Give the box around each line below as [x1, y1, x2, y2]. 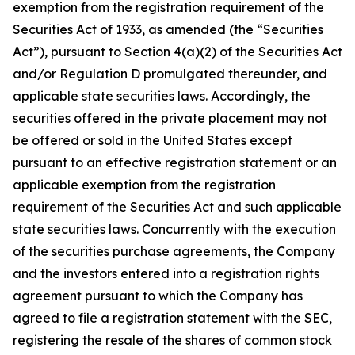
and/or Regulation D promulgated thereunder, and [13, 66, 327, 82]
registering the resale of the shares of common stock [13, 332, 332, 348]
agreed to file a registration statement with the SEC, [13, 310, 332, 326]
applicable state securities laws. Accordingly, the [13, 88, 311, 104]
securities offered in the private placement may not [13, 110, 327, 126]
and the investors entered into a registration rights [13, 265, 319, 281]
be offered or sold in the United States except [13, 132, 292, 148]
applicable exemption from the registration [13, 177, 276, 193]
